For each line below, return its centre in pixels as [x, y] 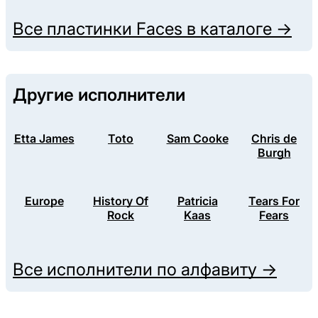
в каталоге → [237, 29]
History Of [121, 201]
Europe [44, 201]
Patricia [197, 201]
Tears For [274, 201]
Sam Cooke [197, 139]
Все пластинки [75, 29]
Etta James [44, 139]
